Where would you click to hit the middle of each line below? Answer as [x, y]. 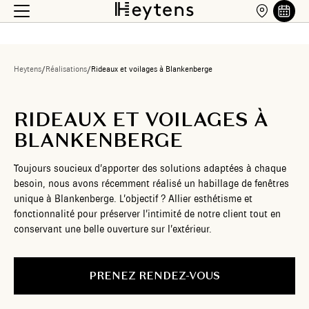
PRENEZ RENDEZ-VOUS [154, 276]
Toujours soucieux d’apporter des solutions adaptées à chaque [150, 168]
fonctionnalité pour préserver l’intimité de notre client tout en [147, 214]
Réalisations [66, 69]
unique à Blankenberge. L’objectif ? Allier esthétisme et [133, 199]
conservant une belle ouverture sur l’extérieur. [113, 229]
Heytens [28, 69]
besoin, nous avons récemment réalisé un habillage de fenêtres [151, 183]
